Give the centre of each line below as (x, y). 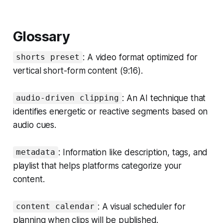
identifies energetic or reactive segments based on (110, 111)
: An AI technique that (164, 98)
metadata (36, 152)
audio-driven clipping (67, 98)
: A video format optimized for (140, 57)
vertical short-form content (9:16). (78, 70)
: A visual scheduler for (141, 206)
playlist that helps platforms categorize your (97, 166)
